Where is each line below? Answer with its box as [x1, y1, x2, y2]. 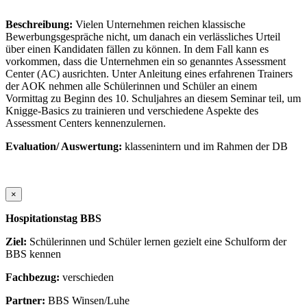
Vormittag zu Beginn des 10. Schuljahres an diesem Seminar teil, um [5, 93, 301, 105]
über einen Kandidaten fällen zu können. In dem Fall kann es [5, 43, 269, 56]
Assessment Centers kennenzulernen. [5, 117, 166, 130]
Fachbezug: [5, 271, 62, 284]
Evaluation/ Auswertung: [5, 140, 125, 153]
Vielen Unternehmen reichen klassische [75, 19, 245, 31]
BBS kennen [5, 248, 61, 260]
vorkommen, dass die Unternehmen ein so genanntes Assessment [5, 56, 286, 68]
